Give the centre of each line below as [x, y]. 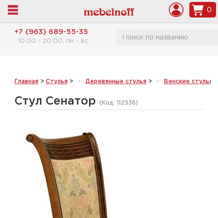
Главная [27, 82]
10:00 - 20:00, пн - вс [53, 41]
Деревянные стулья [116, 82]
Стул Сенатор [57, 101]
